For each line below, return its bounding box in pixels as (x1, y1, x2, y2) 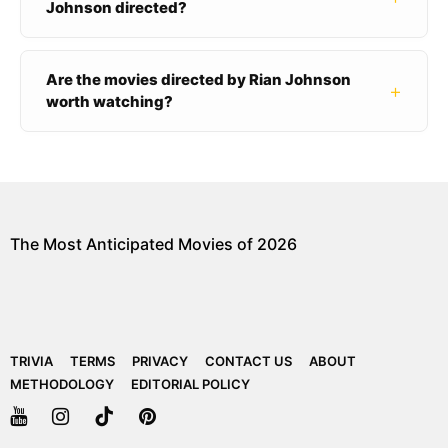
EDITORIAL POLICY (131, 375, 250, 392)
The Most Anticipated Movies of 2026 (10, 233, 297, 254)
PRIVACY (132, 352, 188, 369)
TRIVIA (10, 352, 53, 369)
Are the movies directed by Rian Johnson (46, 69, 351, 89)
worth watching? (46, 91, 173, 111)
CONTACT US (205, 352, 292, 369)
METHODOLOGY (10, 375, 114, 392)
